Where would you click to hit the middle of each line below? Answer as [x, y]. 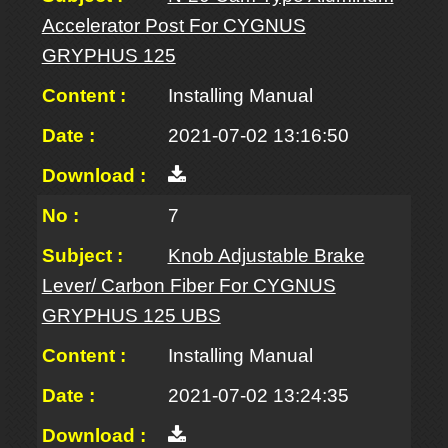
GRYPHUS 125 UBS [131, 315]
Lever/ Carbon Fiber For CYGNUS [188, 285]
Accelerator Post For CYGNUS [173, 25]
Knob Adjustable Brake [266, 255]
